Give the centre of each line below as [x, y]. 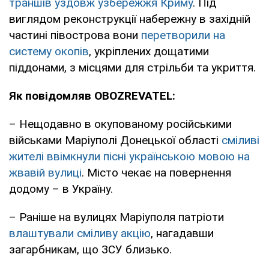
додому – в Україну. [61, 189]
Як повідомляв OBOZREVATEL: [92, 96]
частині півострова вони [75, 35]
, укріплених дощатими [149, 52]
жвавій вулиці [45, 173]
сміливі [240, 141]
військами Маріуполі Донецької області [115, 141]
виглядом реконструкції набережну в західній [130, 19]
